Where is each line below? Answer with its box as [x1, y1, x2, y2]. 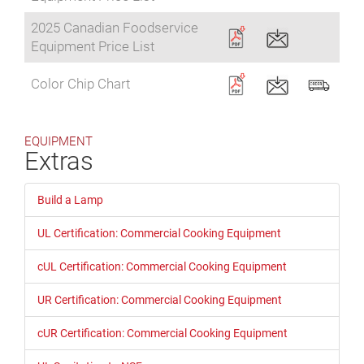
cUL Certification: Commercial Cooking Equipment [37, 260, 287, 274]
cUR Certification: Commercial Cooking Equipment [37, 327, 288, 340]
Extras [24, 146, 93, 177]
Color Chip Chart [31, 76, 130, 93]
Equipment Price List [31, 38, 154, 55]
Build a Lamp [37, 193, 103, 207]
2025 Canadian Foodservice [31, 19, 198, 37]
